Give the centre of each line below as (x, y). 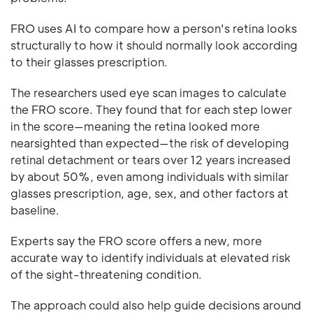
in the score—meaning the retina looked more (135, 126)
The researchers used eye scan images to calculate (148, 92)
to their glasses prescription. (89, 61)
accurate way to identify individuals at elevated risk (151, 257)
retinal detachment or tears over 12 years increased (151, 159)
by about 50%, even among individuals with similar (150, 176)
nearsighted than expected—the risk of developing (150, 143)
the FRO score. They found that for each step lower (151, 109)
